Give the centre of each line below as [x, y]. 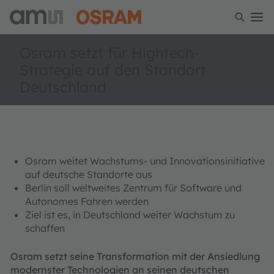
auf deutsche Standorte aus [89, 174]
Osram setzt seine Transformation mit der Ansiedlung [135, 256]
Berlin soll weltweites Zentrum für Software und [133, 188]
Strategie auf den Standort [113, 70]
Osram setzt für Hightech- [109, 53]
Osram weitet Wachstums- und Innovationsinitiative [145, 161]
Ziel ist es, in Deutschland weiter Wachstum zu [130, 215]
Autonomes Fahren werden [87, 201]
